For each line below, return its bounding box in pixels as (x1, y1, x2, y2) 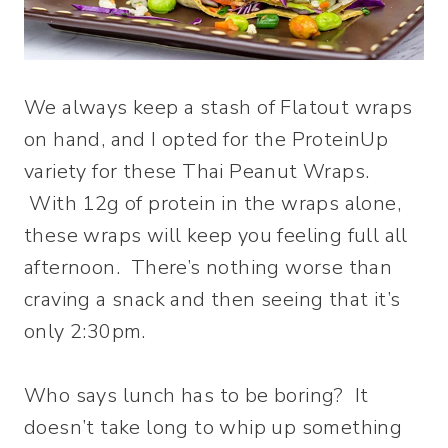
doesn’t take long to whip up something (24, 414, 403, 441)
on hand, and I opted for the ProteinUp (24, 126, 389, 153)
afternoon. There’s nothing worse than (24, 254, 393, 281)
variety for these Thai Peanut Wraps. (24, 158, 370, 185)
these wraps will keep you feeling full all (24, 222, 408, 249)
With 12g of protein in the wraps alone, (24, 190, 401, 217)
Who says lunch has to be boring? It (24, 382, 369, 409)
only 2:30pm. (24, 318, 146, 345)
